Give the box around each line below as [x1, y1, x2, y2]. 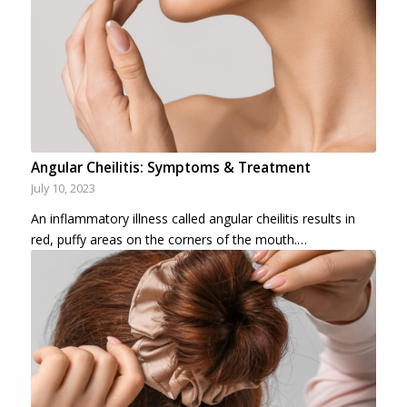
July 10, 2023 [30, 181, 95, 197]
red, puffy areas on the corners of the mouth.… [30, 231, 307, 249]
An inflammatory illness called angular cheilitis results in [30, 210, 355, 228]
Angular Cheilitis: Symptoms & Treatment [30, 158, 311, 178]
